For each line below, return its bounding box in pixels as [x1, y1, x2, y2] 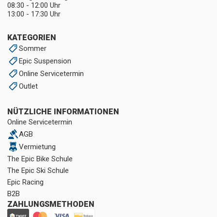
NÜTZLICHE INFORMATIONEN [7, 107, 119, 116]
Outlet [19, 82, 38, 91]
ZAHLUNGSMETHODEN [7, 200, 94, 209]
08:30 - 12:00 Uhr [7, 1, 61, 10]
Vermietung [19, 142, 56, 151]
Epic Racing [7, 178, 44, 186]
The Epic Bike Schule [7, 155, 73, 163]
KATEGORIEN [7, 33, 56, 42]
